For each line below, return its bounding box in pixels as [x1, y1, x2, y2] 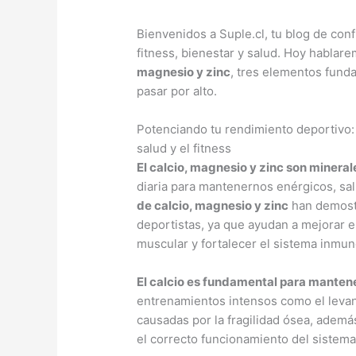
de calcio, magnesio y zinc [137, 198, 289, 214]
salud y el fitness [137, 141, 232, 157]
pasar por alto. [137, 83, 218, 99]
